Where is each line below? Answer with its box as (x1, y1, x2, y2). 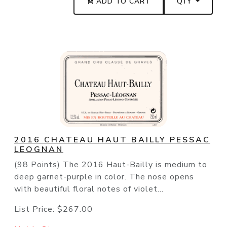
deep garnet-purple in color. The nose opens (14, 171, 194, 183)
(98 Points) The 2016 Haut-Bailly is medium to (14, 159, 207, 171)
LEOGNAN (14, 144, 63, 156)
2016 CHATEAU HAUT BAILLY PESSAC (14, 134, 210, 146)
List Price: (14, 204, 57, 215)
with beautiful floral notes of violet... (14, 183, 164, 195)
